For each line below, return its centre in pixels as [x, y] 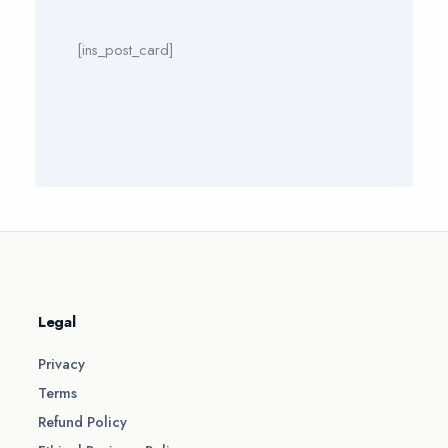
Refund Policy [82, 421]
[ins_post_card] [125, 50]
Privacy [61, 363]
